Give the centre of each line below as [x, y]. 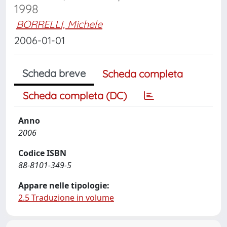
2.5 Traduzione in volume [66, 198]
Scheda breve [54, 73]
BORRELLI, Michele [59, 24]
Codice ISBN [42, 153]
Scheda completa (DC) [75, 96]
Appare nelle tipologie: [64, 185]
